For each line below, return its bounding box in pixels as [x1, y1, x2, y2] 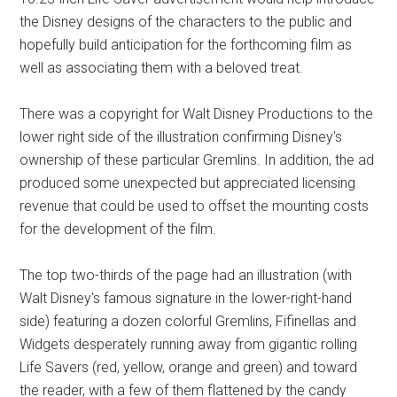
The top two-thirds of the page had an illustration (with [19, 267, 353, 284]
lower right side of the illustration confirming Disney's [19, 128, 343, 146]
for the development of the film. [19, 221, 217, 238]
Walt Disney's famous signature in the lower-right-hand [19, 290, 353, 307]
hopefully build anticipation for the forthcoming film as [19, 36, 353, 54]
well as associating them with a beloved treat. [19, 59, 304, 77]
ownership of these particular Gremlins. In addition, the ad [19, 152, 375, 169]
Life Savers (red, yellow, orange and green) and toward [19, 359, 358, 377]
